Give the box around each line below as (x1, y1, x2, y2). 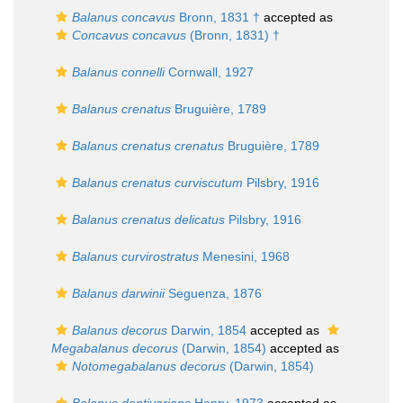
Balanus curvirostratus (72, 249, 199, 264)
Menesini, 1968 (199, 249, 290, 264)
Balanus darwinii (72, 286, 165, 300)
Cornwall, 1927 (165, 65, 254, 79)
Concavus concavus (72, 28, 186, 42)
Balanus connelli (72, 65, 165, 79)
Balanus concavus (72, 10, 175, 24)
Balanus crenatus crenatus (72, 139, 224, 153)
